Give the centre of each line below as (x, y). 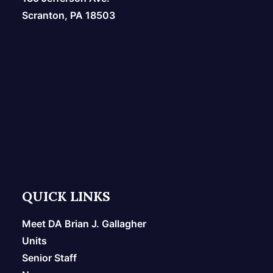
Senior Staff (49, 258)
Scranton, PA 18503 (69, 15)
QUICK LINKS (66, 196)
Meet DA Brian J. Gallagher (84, 224)
